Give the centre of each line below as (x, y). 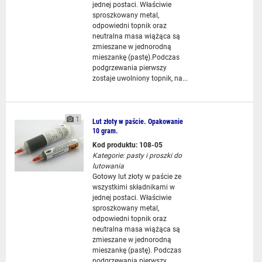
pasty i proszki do (154, 156)
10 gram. (105, 131)
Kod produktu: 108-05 (127, 145)
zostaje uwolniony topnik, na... (140, 78)
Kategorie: (108, 156)
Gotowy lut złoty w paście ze (137, 177)
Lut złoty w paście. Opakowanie (137, 122)
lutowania (108, 166)
